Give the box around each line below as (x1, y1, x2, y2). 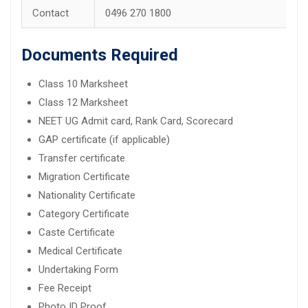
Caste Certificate (38, 225, 115, 239)
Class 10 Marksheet (38, 77, 128, 90)
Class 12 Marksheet (38, 96, 128, 109)
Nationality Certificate (38, 188, 135, 201)
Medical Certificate (38, 244, 122, 257)
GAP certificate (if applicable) (38, 133, 170, 146)
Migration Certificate (38, 170, 130, 183)
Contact (32, 6, 69, 19)
